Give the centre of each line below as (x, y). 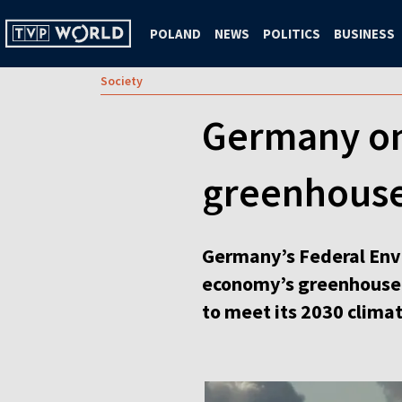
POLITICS (292, 33)
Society (122, 81)
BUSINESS (364, 33)
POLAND (175, 33)
